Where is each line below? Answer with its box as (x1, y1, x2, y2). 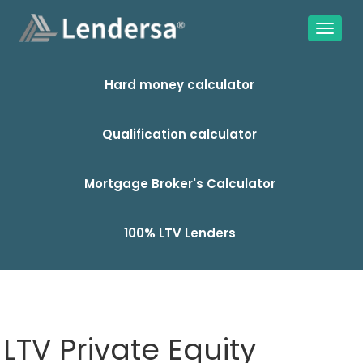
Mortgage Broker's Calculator (83, 175, 275, 192)
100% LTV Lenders (123, 224, 236, 241)
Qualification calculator (102, 126, 257, 143)
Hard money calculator (105, 76, 254, 93)
